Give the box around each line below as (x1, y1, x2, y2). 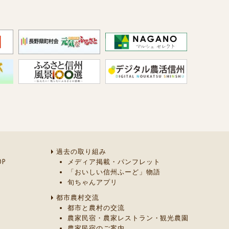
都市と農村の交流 (67, 203, 125, 212)
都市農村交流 (56, 193, 99, 202)
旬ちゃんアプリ (67, 177, 118, 187)
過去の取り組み (56, 147, 106, 156)
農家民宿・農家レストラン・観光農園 (67, 213, 189, 222)
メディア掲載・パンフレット (67, 157, 161, 166)
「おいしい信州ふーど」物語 (67, 167, 161, 176)
